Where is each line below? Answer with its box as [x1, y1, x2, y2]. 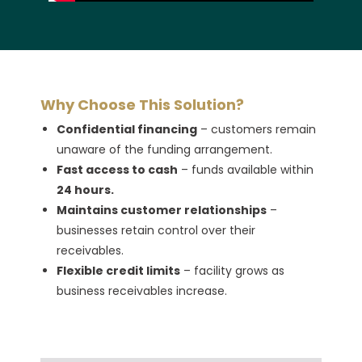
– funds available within [178, 161, 314, 178]
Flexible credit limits [57, 262, 180, 279]
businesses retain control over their [57, 221, 255, 238]
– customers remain [197, 120, 316, 137]
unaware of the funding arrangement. [57, 141, 272, 158]
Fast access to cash [57, 161, 178, 178]
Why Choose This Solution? [40, 94, 244, 115]
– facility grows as [180, 262, 284, 279]
